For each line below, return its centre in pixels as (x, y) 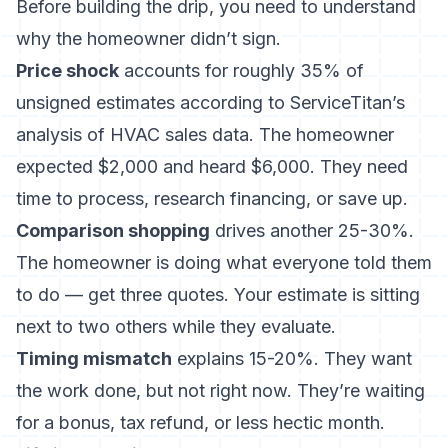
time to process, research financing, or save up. (212, 198)
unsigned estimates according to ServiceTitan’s (210, 102)
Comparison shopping (113, 230)
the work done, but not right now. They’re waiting (220, 390)
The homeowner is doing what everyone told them (224, 262)
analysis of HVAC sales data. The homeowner (205, 134)
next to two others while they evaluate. (176, 326)
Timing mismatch (94, 358)
